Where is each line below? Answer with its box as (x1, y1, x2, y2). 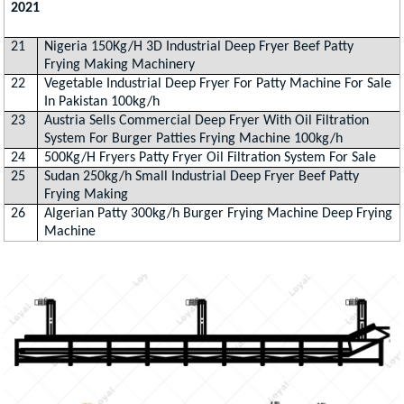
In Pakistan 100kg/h (44, 95, 161, 110)
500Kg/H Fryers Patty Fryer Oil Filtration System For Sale (44, 151, 377, 166)
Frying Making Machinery (44, 58, 196, 73)
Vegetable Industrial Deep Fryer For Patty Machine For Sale (44, 77, 392, 92)
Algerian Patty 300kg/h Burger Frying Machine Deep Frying (44, 207, 393, 222)
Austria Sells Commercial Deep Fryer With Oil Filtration (44, 114, 370, 129)
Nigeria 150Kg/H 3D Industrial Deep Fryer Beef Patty (44, 40, 354, 55)
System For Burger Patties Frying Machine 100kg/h (44, 132, 344, 147)
